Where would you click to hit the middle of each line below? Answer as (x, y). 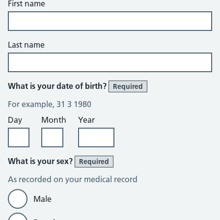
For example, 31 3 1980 (50, 104)
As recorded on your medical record (73, 179)
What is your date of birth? (58, 86)
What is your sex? (41, 161)
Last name (26, 45)
